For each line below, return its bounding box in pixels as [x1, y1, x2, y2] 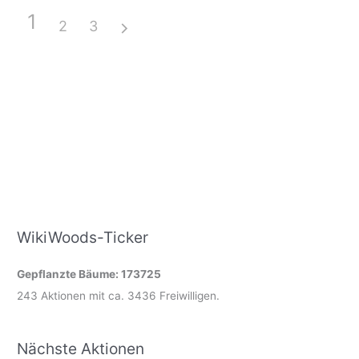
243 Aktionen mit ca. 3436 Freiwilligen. [17, 289, 220, 303]
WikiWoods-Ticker [17, 228, 149, 248]
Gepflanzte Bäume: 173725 [17, 268, 162, 281]
